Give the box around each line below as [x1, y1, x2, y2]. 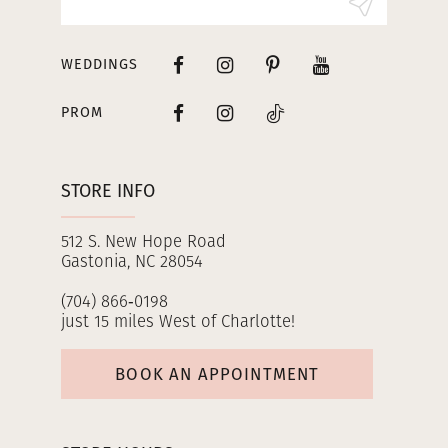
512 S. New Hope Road [60, 234, 226, 252]
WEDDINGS [60, 55, 138, 73]
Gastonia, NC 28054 [60, 254, 203, 272]
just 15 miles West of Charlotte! [60, 314, 295, 332]
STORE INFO [60, 180, 155, 203]
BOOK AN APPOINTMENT [115, 364, 320, 384]
